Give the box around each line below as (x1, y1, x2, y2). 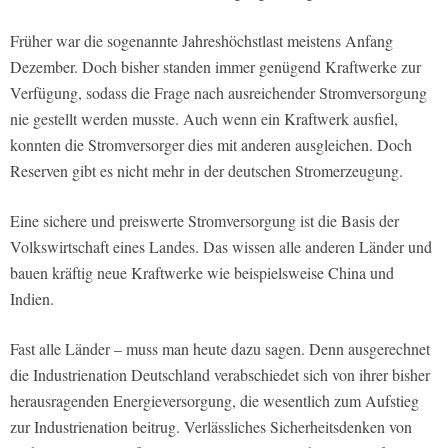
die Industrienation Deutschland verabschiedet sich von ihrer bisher (10, 364, 430, 386)
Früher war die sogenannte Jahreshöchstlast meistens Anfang (10, 30, 393, 52)
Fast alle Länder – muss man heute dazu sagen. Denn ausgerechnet (10, 338, 430, 360)
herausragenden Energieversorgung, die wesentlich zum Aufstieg (10, 390, 419, 412)
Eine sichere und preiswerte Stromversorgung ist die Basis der (10, 210, 399, 232)
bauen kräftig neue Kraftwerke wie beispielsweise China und (10, 262, 394, 284)
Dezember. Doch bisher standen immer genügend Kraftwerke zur (10, 56, 421, 78)
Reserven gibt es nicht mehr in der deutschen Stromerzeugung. (10, 160, 403, 182)
